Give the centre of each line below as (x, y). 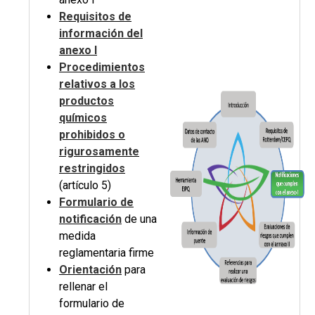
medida (77, 236)
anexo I (78, 50)
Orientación (90, 270)
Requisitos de (95, 17)
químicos (83, 118)
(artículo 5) (85, 185)
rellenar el (83, 287)
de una (139, 219)
